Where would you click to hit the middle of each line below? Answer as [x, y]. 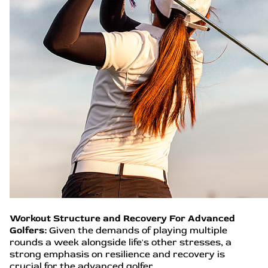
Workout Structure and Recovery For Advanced [122, 218]
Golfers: [28, 230]
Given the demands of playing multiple [137, 230]
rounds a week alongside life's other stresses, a [121, 242]
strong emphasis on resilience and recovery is [117, 254]
